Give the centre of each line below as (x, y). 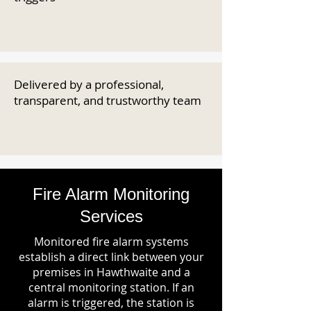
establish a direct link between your (111, 257)
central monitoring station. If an (111, 287)
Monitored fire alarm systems (111, 242)
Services (111, 216)
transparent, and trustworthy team (108, 100)
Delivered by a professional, (89, 84)
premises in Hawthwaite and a (111, 272)
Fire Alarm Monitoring (111, 194)
